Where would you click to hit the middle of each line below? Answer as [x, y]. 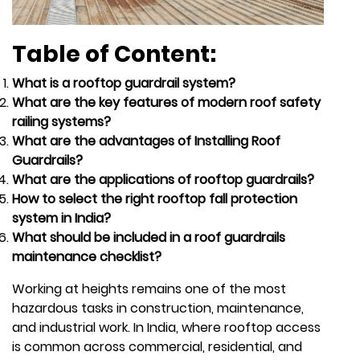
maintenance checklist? [87, 256]
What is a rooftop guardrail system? [124, 83]
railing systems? [61, 121]
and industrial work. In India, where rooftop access [166, 327]
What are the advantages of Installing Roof [146, 141]
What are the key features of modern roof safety [166, 102]
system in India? [61, 218]
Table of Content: [114, 54]
